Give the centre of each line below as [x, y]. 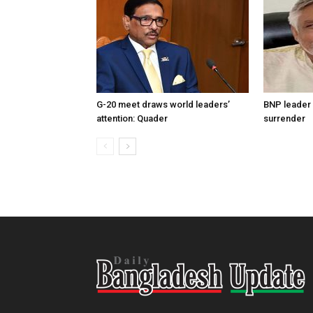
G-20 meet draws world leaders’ [163, 104]
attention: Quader [132, 118]
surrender [284, 118]
